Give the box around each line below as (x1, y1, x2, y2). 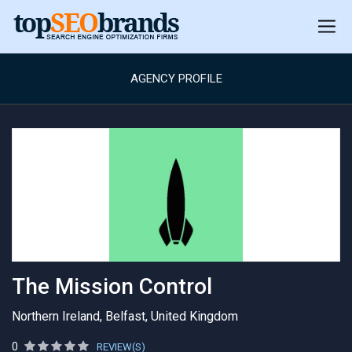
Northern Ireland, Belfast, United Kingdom (12, 309, 238, 324)
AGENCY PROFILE (130, 71, 222, 86)
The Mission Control (12, 273, 212, 299)
